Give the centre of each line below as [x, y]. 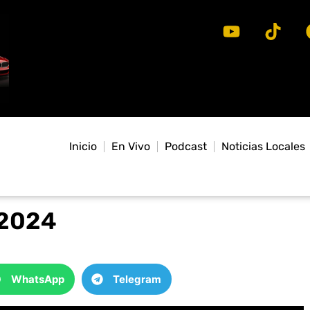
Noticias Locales [263, 147]
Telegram [137, 279]
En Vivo [130, 147]
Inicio [83, 147]
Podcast [185, 147]
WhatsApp [38, 279]
